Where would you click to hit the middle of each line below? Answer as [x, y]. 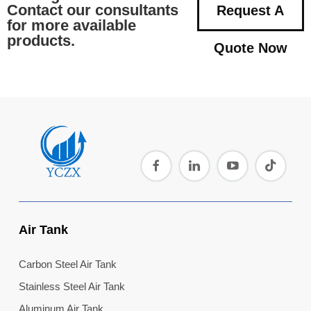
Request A [251, 10]
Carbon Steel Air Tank [67, 264]
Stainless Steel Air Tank [72, 286]
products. [41, 40]
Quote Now [250, 48]
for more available [72, 25]
